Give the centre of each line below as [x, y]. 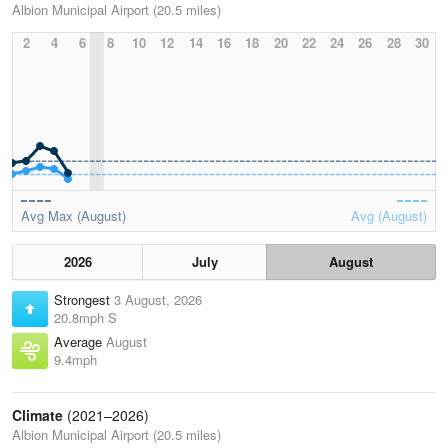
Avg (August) [389, 216]
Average [80, 342]
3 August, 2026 [158, 300]
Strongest [84, 300]
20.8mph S [85, 318]
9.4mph [75, 360]
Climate [37, 415]
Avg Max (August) [73, 216]
